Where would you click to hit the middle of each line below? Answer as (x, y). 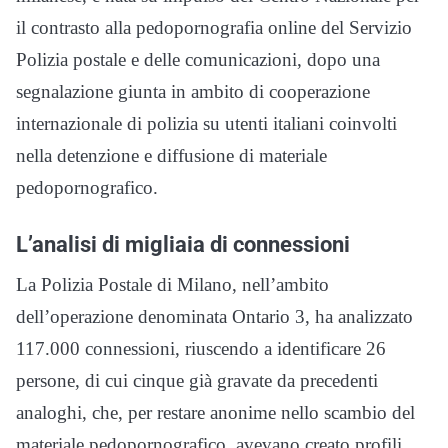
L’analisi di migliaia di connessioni (183, 244)
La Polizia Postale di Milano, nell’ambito (172, 285)
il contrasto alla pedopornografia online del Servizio (214, 28)
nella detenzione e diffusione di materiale (171, 156)
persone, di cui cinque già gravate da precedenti (197, 381)
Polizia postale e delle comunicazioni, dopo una (198, 60)
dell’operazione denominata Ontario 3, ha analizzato (214, 317)
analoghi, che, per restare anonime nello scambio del (215, 413)
